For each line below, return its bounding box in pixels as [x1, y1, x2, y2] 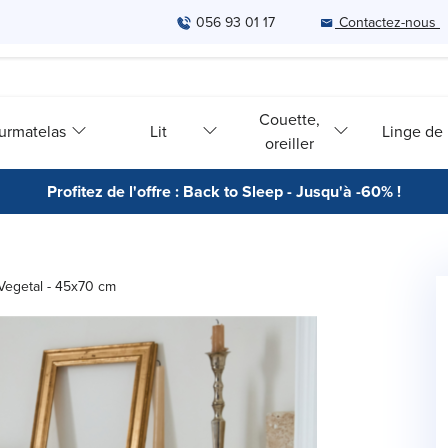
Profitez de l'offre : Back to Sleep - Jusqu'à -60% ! [47, 180, 401, 203]
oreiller [265, 131, 315, 154]
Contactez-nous [339, 12, 436, 32]
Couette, [259, 107, 321, 130]
